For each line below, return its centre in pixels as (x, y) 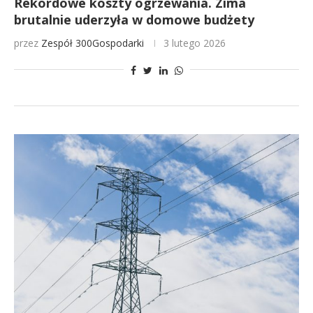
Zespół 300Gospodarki (93, 43)
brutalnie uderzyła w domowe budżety (134, 20)
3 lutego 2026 (195, 43)
